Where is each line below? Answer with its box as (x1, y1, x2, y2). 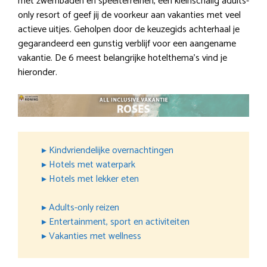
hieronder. (18, 64, 57, 81)
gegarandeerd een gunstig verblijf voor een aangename (18, 36, 236, 52)
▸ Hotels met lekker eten (42, 171, 139, 188)
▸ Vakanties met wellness (42, 228, 141, 245)
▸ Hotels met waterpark (42, 157, 135, 173)
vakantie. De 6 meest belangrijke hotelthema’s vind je (18, 50, 227, 67)
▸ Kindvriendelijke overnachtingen (42, 142, 173, 159)
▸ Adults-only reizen (42, 200, 119, 216)
